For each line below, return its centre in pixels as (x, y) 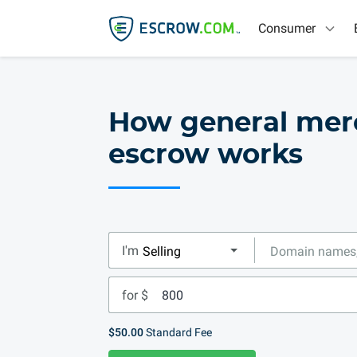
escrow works (206, 155)
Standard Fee (178, 332)
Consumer (287, 28)
